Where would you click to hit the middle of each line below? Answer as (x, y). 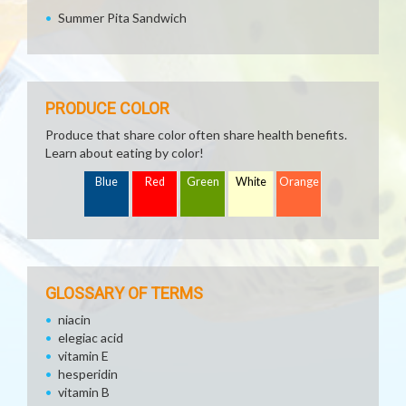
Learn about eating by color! (125, 153)
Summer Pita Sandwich (122, 18)
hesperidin (88, 374)
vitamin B (84, 392)
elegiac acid (91, 338)
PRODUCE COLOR (107, 108)
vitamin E (83, 356)
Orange (299, 182)
